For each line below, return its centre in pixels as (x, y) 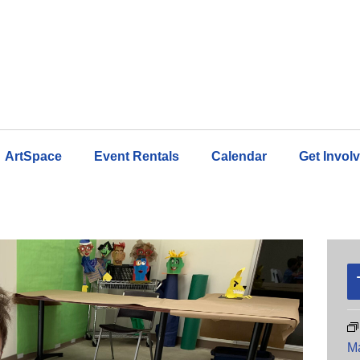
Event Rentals (137, 156)
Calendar (239, 156)
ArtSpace (33, 156)
